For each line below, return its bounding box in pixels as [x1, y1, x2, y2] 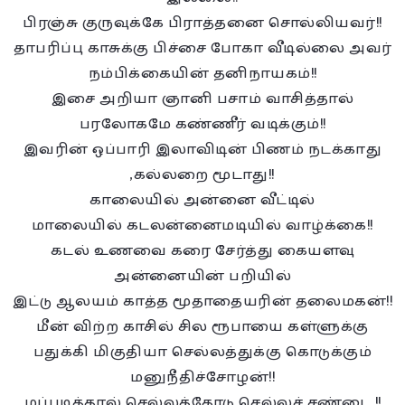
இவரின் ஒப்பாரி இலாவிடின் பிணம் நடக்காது [23, 137, 382, 162]
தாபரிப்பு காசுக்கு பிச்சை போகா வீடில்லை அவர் [13, 35, 392, 61]
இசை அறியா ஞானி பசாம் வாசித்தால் [51, 86, 354, 111]
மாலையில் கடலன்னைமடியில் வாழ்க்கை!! [32, 212, 373, 238]
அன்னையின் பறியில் [114, 263, 291, 288]
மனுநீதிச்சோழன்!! [130, 364, 275, 390]
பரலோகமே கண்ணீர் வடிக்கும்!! [79, 111, 326, 137]
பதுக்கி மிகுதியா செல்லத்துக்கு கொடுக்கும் [33, 339, 372, 364]
